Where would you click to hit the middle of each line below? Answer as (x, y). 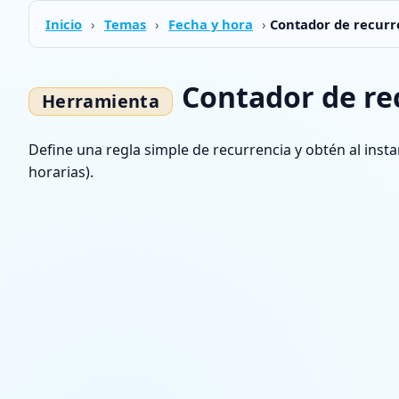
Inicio (64, 24)
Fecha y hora (211, 24)
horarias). (61, 171)
